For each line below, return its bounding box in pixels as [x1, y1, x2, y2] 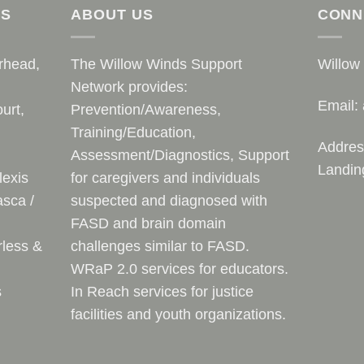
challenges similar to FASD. [71, 237, 250, 254]
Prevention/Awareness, [71, 101, 222, 118]
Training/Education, [71, 123, 201, 141]
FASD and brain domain [71, 214, 227, 232]
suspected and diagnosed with [71, 192, 268, 209]
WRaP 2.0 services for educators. [71, 260, 289, 277]
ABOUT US [71, 6, 154, 23]
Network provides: [71, 78, 188, 95]
